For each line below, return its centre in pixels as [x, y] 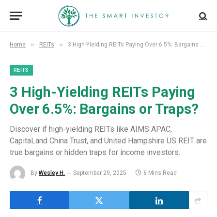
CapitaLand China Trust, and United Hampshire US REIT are [108, 141]
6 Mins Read [160, 173]
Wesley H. [52, 173]
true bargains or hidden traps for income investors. [95, 152]
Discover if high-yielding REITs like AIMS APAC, [91, 129]
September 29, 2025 [100, 173]
